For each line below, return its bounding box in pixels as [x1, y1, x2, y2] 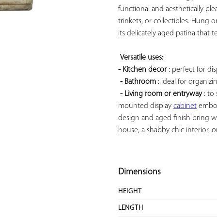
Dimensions [118, 168, 161, 177]
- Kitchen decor [118, 66, 167, 74]
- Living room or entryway [120, 90, 202, 98]
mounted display [118, 102, 173, 110]
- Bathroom [120, 78, 156, 86]
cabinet [173, 102, 197, 110]
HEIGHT [118, 188, 142, 196]
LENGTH [118, 204, 143, 212]
